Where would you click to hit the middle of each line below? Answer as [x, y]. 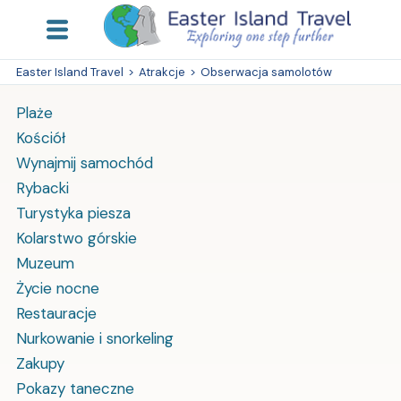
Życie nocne [57, 288]
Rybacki [42, 188]
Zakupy [40, 363]
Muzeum [45, 263]
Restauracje [56, 313]
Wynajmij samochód [84, 162]
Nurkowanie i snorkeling [94, 338]
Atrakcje [162, 72]
